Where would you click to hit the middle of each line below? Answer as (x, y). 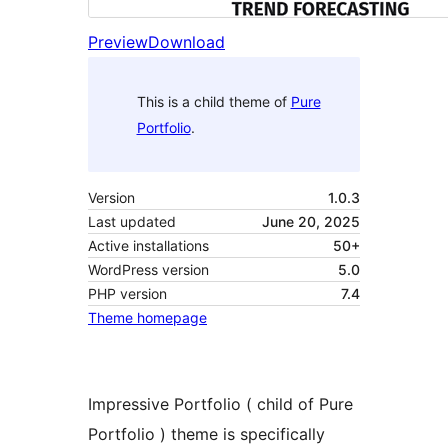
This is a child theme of (213, 101)
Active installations (148, 246)
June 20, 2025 (311, 222)
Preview (118, 42)
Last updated (132, 222)
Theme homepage (147, 318)
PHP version (127, 294)
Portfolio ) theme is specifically (206, 434)
